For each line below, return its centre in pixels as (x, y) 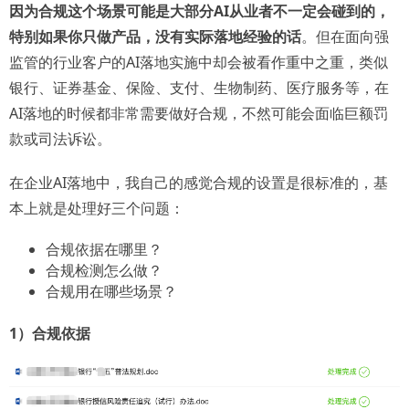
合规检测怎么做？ (104, 271)
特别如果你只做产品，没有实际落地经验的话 (155, 37)
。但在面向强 (345, 37)
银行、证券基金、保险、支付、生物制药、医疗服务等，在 (199, 88)
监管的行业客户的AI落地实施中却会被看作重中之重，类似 (199, 63)
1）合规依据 (50, 334)
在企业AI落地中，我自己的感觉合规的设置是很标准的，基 (199, 183)
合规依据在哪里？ (104, 250)
